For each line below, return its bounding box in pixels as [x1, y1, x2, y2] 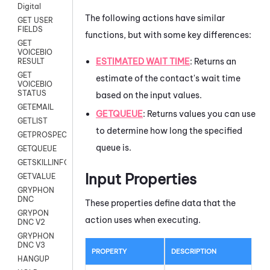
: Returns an [190, 55, 236, 67]
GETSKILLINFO [17, 158, 70, 168]
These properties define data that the [85, 197, 236, 209]
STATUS [17, 89, 46, 98]
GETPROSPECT [17, 130, 71, 140]
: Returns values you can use [143, 108, 256, 119]
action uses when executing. [85, 214, 201, 225]
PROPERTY [92, 246, 127, 256]
